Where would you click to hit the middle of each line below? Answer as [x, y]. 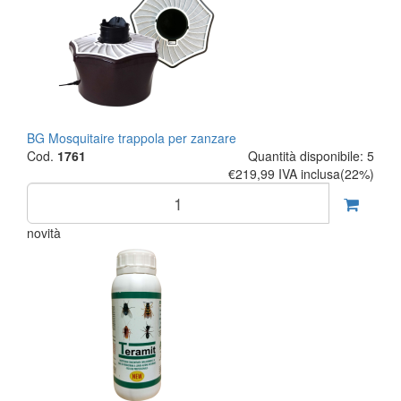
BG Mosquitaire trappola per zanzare [132, 138]
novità [44, 233]
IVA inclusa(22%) [326, 174]
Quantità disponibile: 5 [311, 156]
